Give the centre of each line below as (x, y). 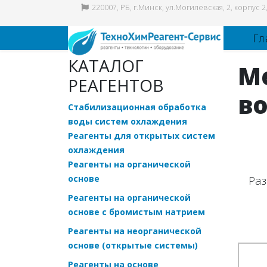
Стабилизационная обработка (137, 107)
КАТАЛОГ (106, 65)
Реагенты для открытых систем (142, 135)
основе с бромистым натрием (136, 212)
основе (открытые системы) (133, 245)
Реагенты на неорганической (135, 231)
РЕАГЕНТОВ (116, 85)
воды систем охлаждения (128, 121)
